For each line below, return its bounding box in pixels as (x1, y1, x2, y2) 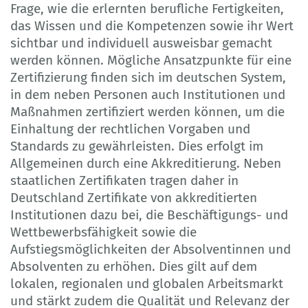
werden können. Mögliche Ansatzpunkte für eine (10, 52, 291, 68)
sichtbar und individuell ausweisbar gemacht (10, 34, 272, 51)
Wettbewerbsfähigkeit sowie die (10, 223, 197, 240)
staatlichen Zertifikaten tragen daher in (10, 172, 239, 188)
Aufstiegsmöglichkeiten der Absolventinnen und (10, 241, 291, 257)
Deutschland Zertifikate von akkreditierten (10, 189, 257, 206)
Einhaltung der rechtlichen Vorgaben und (10, 120, 250, 137)
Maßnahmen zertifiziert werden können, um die (10, 103, 285, 120)
